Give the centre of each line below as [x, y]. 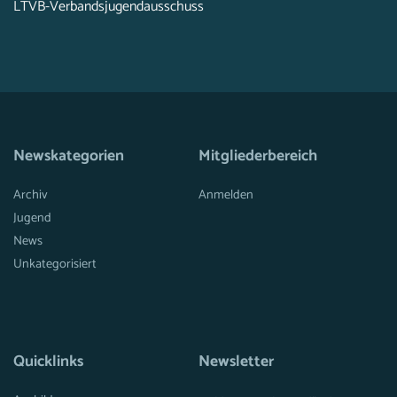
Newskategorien [69, 156]
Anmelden [226, 195]
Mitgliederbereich [258, 156]
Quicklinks [48, 362]
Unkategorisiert [55, 264]
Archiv [31, 195]
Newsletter [236, 362]
